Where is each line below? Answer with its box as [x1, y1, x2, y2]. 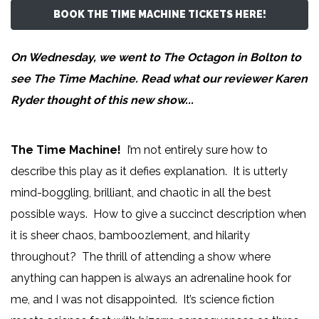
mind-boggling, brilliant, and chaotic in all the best [11, 186, 271, 200]
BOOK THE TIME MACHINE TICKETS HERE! [53, 9, 266, 21]
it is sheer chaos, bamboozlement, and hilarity [11, 229, 250, 243]
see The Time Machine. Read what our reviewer [11, 72, 275, 86]
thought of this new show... [43, 93, 194, 108]
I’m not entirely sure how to [121, 143, 268, 157]
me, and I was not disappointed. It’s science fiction [11, 293, 274, 307]
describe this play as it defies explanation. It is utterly [11, 164, 288, 179]
